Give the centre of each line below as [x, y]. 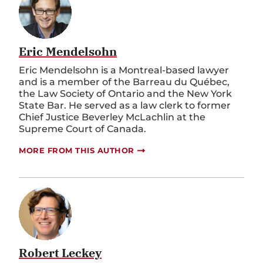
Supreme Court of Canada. [84, 129]
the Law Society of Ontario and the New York [125, 94]
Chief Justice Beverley [72, 117]
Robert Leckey [60, 253]
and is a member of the [76, 82]
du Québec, [201, 82]
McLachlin [150, 117]
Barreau [152, 82]
